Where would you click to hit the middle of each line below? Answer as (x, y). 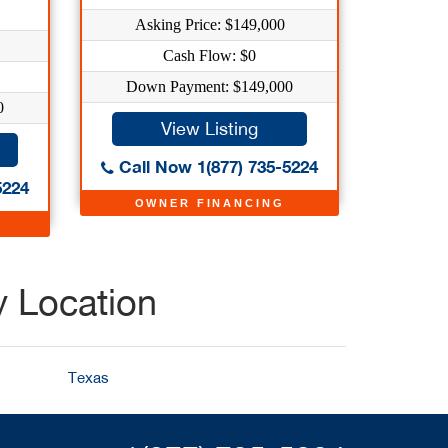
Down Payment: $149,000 (209, 86)
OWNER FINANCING (209, 203)
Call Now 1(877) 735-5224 (216, 166)
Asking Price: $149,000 (209, 24)
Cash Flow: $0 (209, 55)
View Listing (209, 128)
